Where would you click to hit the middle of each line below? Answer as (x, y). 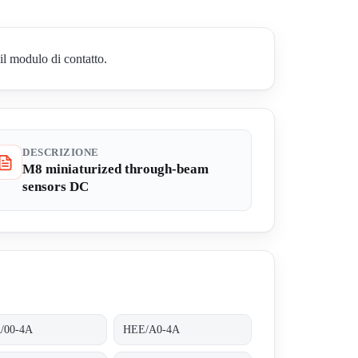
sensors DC (56, 187)
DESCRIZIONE (61, 153)
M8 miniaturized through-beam (115, 169)
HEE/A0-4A (152, 329)
